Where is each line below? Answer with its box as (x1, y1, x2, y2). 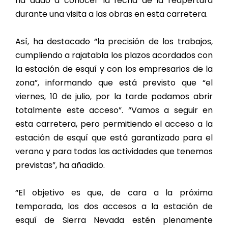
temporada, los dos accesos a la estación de (15, 201, 213, 213)
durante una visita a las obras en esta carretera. (15, 8, 208, 20)
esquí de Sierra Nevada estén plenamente (15, 214, 213, 226)
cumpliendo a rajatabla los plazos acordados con (15, 49, 213, 62)
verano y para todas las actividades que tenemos (15, 146, 213, 158)
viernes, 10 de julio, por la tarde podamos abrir (15, 91, 213, 103)
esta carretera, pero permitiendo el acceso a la (15, 118, 213, 130)
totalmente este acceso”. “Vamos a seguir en (15, 104, 213, 117)
